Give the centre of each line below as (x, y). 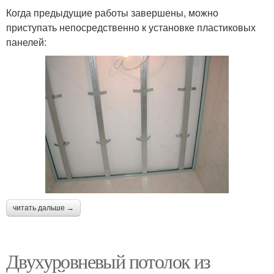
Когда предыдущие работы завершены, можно (112, 12)
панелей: (26, 42)
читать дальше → (43, 208)
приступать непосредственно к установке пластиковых (131, 27)
